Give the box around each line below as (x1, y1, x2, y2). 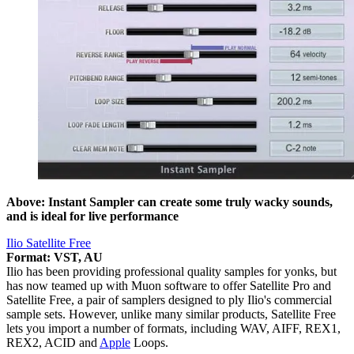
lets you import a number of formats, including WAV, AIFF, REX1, (6, 321, 341, 335)
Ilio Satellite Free (6, 235, 91, 250)
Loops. (130, 335, 168, 349)
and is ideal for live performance (6, 209, 179, 223)
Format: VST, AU (6, 250, 103, 264)
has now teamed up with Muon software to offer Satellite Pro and (6, 278, 331, 292)
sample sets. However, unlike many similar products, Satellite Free (6, 307, 336, 321)
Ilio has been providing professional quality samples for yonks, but (6, 264, 337, 278)
